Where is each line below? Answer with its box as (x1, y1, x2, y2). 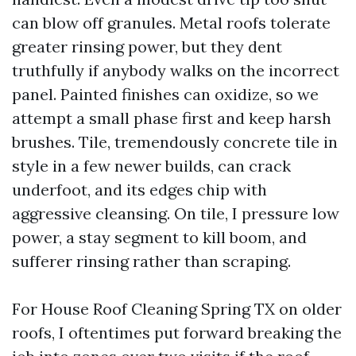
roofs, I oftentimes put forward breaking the (12, 323, 342, 342)
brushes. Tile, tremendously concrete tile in (12, 132, 338, 152)
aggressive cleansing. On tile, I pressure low (12, 203, 339, 223)
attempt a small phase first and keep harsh (12, 108, 331, 128)
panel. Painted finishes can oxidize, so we (12, 84, 319, 104)
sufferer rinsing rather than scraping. (12, 251, 291, 271)
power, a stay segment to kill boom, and (12, 227, 307, 247)
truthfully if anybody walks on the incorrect (12, 60, 339, 80)
